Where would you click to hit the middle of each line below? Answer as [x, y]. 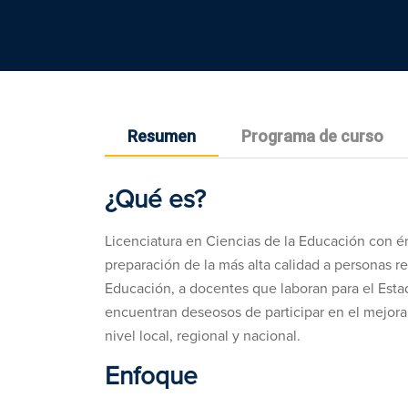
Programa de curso [312, 136]
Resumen [162, 136]
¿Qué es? [155, 200]
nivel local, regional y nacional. [203, 336]
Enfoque [151, 377]
